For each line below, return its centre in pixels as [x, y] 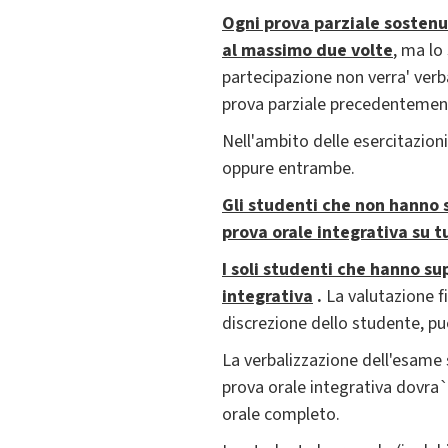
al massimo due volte [307, 51]
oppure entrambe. [288, 169]
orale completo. [281, 415]
